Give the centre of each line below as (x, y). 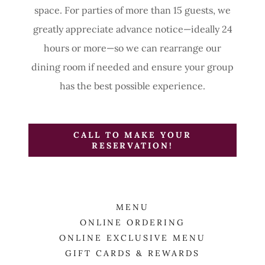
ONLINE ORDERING (132, 222)
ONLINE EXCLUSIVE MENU (132, 237)
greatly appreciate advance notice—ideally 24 (132, 29)
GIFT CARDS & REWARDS (132, 253)
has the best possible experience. (132, 85)
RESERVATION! (132, 145)
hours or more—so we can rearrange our (132, 48)
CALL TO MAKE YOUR (132, 135)
